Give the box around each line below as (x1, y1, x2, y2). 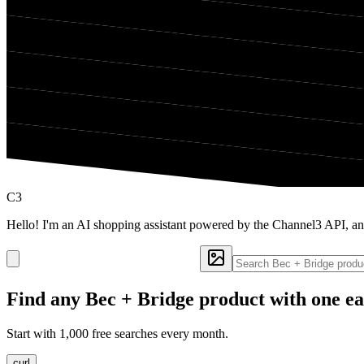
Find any (6, 288, 85, 310)
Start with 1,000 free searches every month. (6, 326, 228, 340)
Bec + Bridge (85, 288, 194, 310)
